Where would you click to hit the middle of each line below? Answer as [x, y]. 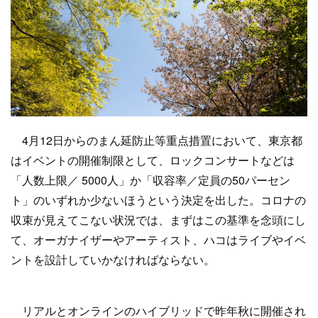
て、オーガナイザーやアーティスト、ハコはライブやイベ [158, 240]
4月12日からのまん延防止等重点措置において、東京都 [157, 140]
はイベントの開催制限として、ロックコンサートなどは [153, 160]
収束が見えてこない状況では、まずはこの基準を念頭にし [158, 220]
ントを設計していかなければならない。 [113, 259]
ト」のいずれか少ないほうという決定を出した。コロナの [158, 200]
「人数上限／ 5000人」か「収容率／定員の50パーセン [150, 180]
